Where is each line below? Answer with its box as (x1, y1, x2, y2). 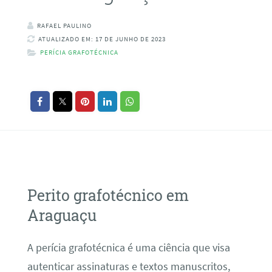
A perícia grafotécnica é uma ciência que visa (27, 241, 230, 255)
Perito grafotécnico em (27, 185, 189, 205)
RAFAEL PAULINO (36, 21, 92, 30)
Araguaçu (27, 205, 97, 225)
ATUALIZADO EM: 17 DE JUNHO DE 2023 (38, 35, 166, 44)
